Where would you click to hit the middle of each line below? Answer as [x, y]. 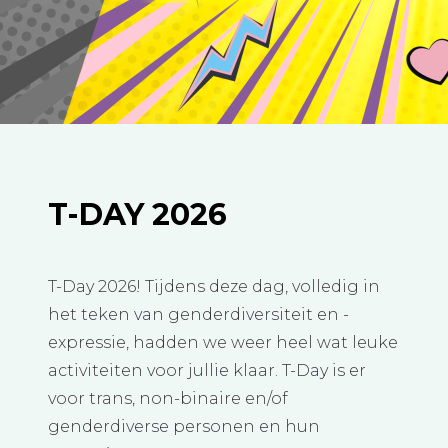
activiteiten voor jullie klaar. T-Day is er [207, 370]
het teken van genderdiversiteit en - [198, 314]
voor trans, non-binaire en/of [168, 398]
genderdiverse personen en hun [184, 426]
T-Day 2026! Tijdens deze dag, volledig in [214, 286]
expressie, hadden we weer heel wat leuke [223, 342]
